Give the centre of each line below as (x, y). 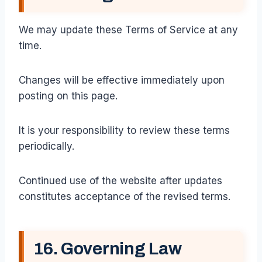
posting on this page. (68, 96)
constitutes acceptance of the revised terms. (125, 197)
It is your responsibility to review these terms (124, 131)
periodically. (46, 146)
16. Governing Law (108, 249)
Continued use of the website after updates (120, 181)
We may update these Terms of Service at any (128, 30)
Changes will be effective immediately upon (122, 80)
